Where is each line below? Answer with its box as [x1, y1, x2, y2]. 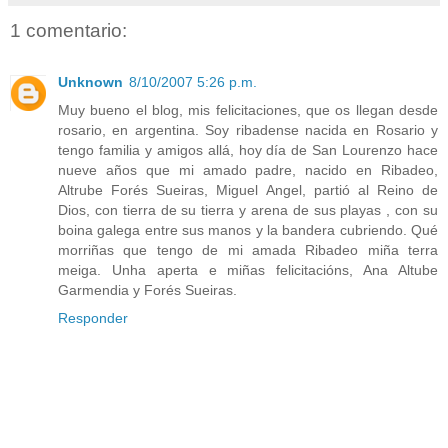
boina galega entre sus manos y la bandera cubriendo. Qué [58, 222, 438, 239]
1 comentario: [10, 19, 127, 41]
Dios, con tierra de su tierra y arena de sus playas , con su [58, 202, 438, 219]
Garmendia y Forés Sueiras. [58, 282, 237, 299]
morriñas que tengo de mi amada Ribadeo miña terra [58, 242, 438, 259]
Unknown [58, 74, 123, 91]
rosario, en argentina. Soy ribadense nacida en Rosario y [58, 122, 438, 139]
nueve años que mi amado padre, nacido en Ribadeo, [58, 162, 438, 179]
